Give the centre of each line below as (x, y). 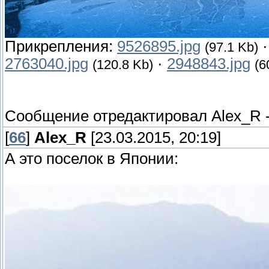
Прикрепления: (61, 47)
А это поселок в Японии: (92, 159)
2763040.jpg (47, 64)
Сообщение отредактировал (108, 116)
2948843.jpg (209, 64)
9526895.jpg (159, 47)
